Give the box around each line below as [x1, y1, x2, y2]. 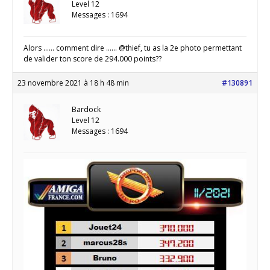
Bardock [72, 104, 101, 115]
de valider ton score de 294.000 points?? [24, 54, 162, 64]
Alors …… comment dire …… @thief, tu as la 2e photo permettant [24, 43, 242, 54]
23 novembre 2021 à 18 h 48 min [17, 78, 129, 89]
